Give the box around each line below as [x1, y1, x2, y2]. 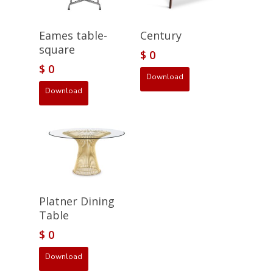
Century [140, 27, 182, 43]
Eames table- [39, 27, 107, 43]
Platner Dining [39, 193, 115, 208]
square [39, 41, 75, 57]
